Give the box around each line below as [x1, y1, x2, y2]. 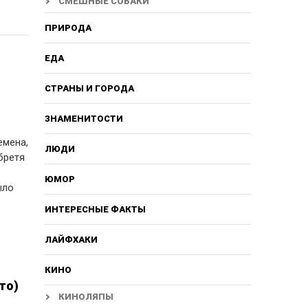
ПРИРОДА [44, 22, 91, 33]
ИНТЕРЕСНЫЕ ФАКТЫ [44, 203, 146, 214]
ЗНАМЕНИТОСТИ [44, 113, 123, 124]
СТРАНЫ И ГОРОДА [44, 82, 134, 93]
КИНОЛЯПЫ [58, 291, 113, 302]
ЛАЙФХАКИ [44, 234, 98, 245]
